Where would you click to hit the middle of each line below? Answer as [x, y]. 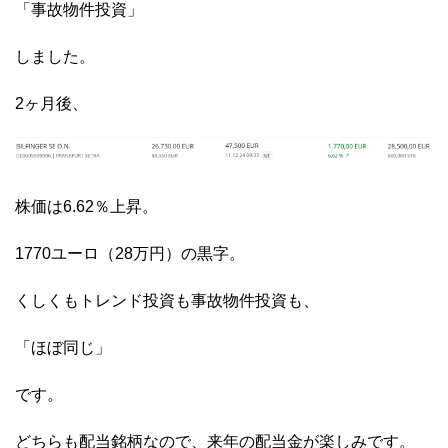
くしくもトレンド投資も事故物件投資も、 [167, 301]
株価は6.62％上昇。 [86, 207]
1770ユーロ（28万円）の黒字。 [130, 254]
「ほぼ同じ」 [63, 348]
